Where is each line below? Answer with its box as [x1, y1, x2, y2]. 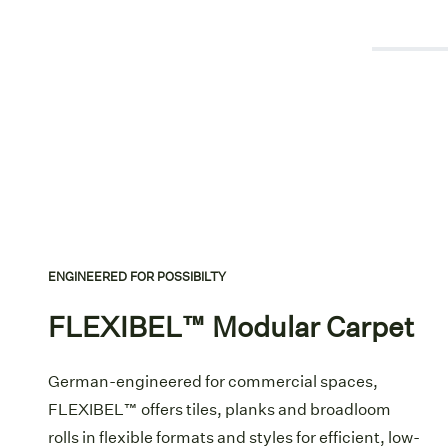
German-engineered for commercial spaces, [48, 371, 378, 391]
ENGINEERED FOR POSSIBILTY [48, 267, 226, 285]
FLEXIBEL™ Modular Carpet [48, 310, 414, 343]
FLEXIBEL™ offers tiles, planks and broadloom [48, 399, 391, 419]
